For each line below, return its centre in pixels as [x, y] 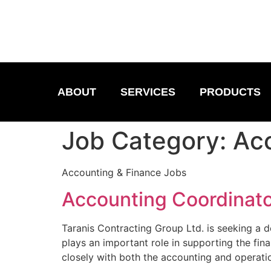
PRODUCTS [230, 92]
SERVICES [148, 92]
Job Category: [147, 141]
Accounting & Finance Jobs [124, 172]
